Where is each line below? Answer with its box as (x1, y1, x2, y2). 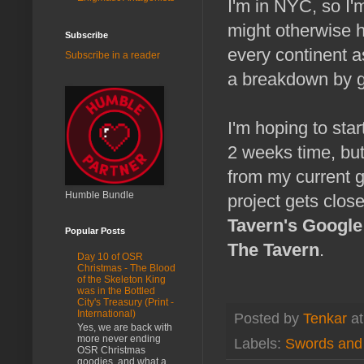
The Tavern (227, 240, 319, 261)
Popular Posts (65, 225, 125, 236)
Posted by (234, 310, 303, 327)
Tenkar (303, 310, 347, 327)
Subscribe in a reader (65, 49, 160, 61)
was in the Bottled (77, 285, 155, 297)
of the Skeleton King (77, 274, 166, 286)
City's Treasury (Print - (77, 297, 174, 309)
